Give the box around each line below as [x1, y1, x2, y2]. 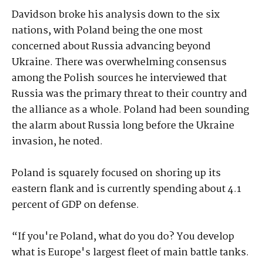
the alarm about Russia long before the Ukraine [12, 118, 234, 134]
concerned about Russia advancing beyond [12, 39, 211, 55]
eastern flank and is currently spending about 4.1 [12, 181, 241, 198]
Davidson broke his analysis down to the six [12, 7, 220, 23]
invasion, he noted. [12, 134, 103, 150]
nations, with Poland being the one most [12, 23, 203, 39]
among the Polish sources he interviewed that [12, 70, 227, 87]
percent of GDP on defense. [12, 197, 139, 214]
